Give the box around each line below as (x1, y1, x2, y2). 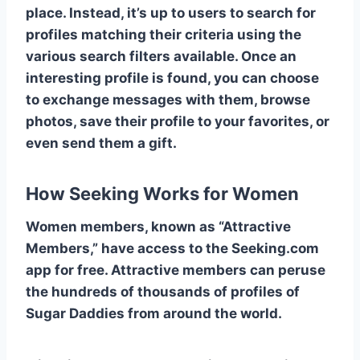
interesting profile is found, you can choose (26, 69, 319, 86)
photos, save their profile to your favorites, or (26, 112, 329, 129)
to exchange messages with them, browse (26, 91, 310, 108)
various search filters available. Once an (26, 47, 297, 64)
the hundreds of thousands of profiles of (26, 283, 300, 300)
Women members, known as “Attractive (26, 218, 291, 235)
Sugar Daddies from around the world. (26, 305, 282, 321)
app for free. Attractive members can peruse (26, 261, 325, 278)
